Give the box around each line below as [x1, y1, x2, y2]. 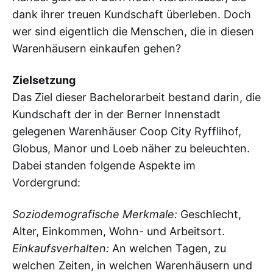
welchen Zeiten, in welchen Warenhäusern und [12, 258, 252, 272]
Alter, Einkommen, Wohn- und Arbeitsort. [12, 224, 225, 238]
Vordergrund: [12, 175, 80, 189]
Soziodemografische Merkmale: [12, 207, 177, 221]
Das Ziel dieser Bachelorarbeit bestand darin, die [12, 90, 261, 104]
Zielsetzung [12, 73, 76, 87]
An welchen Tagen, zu [109, 241, 226, 255]
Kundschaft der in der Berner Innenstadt [12, 107, 221, 121]
